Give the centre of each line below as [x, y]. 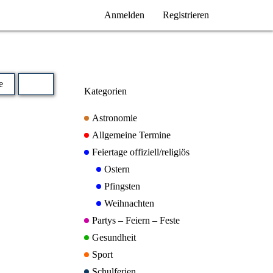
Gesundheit [114, 237]
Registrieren [186, 15]
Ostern [117, 169]
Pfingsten [122, 186]
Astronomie [115, 118]
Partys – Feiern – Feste [136, 220]
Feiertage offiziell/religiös [141, 152]
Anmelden [124, 15]
